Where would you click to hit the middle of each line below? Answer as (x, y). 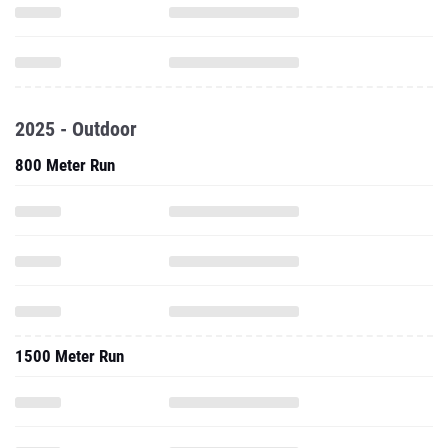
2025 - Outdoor (76, 129)
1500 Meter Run (69, 356)
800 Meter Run (65, 165)
